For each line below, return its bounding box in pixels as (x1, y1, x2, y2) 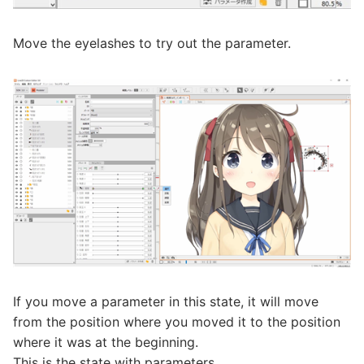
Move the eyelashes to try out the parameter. (13, 34, 291, 51)
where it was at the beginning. (13, 334, 198, 351)
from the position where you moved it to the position (13, 314, 340, 331)
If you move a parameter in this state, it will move (13, 293, 318, 310)
